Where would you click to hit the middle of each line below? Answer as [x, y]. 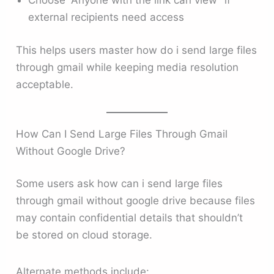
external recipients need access [106, 17]
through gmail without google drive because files [136, 201]
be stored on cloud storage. [84, 235]
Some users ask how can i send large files [120, 184]
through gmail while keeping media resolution [128, 67]
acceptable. [45, 84]
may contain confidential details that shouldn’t [130, 218]
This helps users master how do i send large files [137, 50]
